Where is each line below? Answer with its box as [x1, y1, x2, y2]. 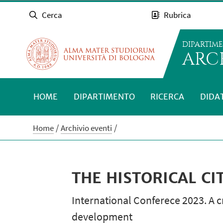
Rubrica [164, 9, 192, 21]
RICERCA [150, 91, 185, 102]
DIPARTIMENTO [73, 91, 135, 102]
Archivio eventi [61, 122, 112, 134]
